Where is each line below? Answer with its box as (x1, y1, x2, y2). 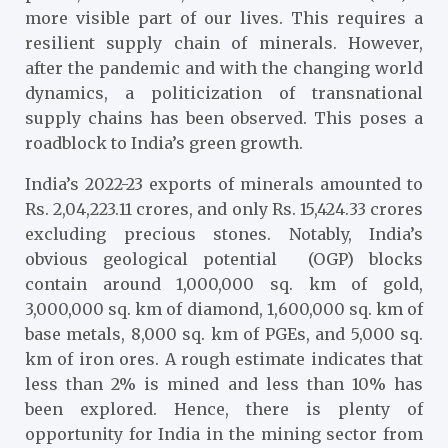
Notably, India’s (271, 223, 423, 244)
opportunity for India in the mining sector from (25, 423, 423, 444)
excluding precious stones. (25, 223, 271, 244)
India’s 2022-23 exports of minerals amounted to (25, 173, 423, 194)
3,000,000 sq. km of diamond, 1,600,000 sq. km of (25, 298, 423, 319)
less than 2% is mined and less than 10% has (25, 373, 423, 394)
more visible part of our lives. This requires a (25, 7, 423, 28)
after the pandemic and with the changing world (25, 57, 423, 78)
